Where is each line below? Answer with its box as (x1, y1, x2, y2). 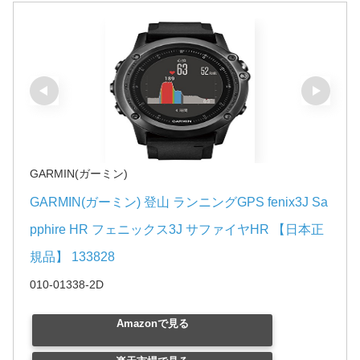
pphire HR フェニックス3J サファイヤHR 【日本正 (30, 222, 324, 236)
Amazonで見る (116, 317, 189, 329)
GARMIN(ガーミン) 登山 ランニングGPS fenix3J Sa (30, 194, 328, 209)
